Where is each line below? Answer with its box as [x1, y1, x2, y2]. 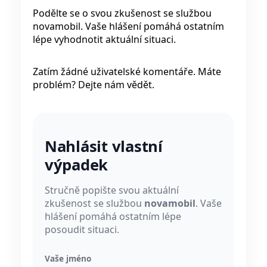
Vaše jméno [45, 253, 91, 265]
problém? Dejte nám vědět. [33, 77, 154, 91]
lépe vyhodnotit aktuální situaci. [33, 32, 176, 46]
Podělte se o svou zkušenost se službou [33, 6, 212, 20]
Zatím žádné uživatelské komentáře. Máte [33, 64, 221, 78]
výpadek [45, 154, 108, 176]
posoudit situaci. [45, 223, 119, 237]
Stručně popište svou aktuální [45, 184, 179, 197]
